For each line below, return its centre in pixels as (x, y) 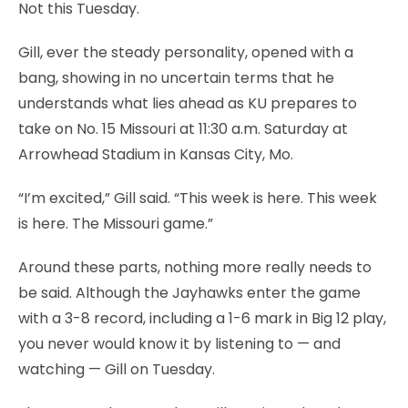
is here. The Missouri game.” (116, 223)
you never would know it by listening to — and (179, 343)
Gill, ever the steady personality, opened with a (186, 52)
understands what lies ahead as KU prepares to (188, 103)
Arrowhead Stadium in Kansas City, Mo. (156, 154)
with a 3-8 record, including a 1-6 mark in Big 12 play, (202, 318)
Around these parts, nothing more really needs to (195, 267)
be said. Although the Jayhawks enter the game (189, 292)
